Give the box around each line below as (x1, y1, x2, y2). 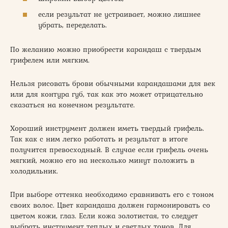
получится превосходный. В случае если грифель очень (10, 144, 208, 156)
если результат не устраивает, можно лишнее (38, 9, 201, 20)
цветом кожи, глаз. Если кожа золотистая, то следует (10, 210, 198, 222)
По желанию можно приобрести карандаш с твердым (10, 44, 201, 55)
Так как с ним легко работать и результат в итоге (10, 133, 188, 145)
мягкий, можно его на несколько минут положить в (10, 155, 194, 166)
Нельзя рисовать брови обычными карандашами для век (10, 78, 215, 90)
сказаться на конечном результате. (10, 99, 135, 111)
